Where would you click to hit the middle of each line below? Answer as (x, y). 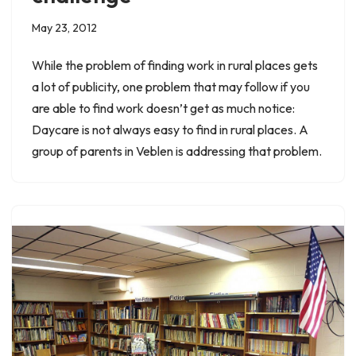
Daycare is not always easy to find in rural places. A (170, 129)
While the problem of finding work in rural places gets (175, 65)
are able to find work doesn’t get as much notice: (163, 108)
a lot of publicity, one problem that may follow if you (171, 86)
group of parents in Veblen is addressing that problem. (177, 151)
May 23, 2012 (64, 27)
